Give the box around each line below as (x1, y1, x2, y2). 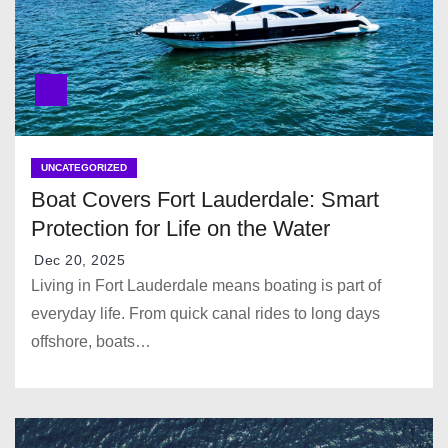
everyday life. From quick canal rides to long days (31, 304, 380, 322)
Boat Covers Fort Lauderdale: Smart (31, 186, 379, 212)
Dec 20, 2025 (34, 251, 125, 268)
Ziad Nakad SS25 (145, 144, 290, 165)
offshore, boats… (31, 332, 151, 350)
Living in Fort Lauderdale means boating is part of (31, 276, 381, 294)
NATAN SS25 (145, 25, 255, 46)
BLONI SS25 (145, 263, 250, 284)
